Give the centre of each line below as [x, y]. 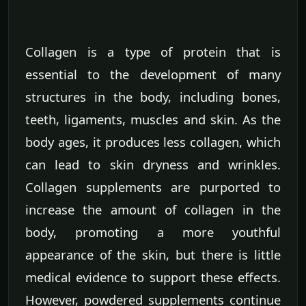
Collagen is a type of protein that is [153, 52]
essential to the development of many [153, 74]
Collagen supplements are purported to [153, 187]
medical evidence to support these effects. [153, 277]
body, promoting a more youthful [153, 232]
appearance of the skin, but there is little [153, 255]
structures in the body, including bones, [153, 97]
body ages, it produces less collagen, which [153, 142]
